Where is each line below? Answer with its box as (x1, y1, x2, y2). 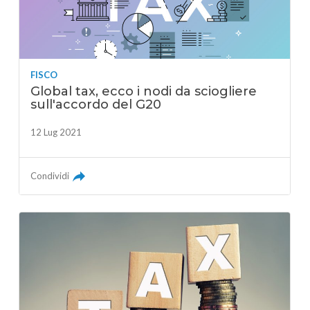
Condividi (30, 170, 70, 182)
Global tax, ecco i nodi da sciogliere (30, 84, 257, 100)
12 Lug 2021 (30, 127, 82, 138)
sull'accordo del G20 (30, 97, 162, 113)
